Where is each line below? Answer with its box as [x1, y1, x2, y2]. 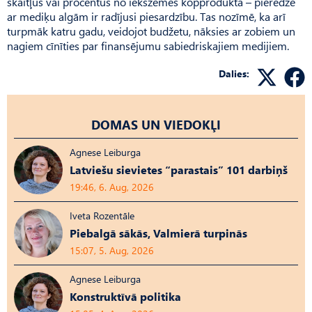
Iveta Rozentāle [70, 208, 134, 222]
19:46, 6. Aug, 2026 [70, 180, 154, 194]
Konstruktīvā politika [70, 288, 181, 304]
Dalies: [219, 66, 249, 80]
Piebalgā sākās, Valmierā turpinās [70, 225, 247, 240]
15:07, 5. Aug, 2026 [70, 243, 154, 257]
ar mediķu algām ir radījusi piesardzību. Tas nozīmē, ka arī [7, 8, 286, 24]
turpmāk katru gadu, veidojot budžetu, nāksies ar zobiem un [7, 23, 295, 38]
